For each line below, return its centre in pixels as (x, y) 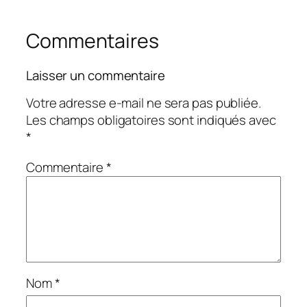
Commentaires (93, 40)
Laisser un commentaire (96, 75)
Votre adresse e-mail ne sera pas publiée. (144, 103)
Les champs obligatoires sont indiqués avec (151, 120)
